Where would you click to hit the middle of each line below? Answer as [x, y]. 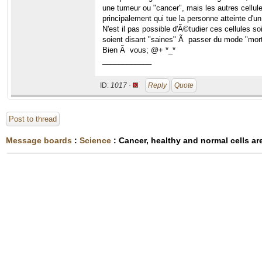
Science [95, 140]
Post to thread [33, 119]
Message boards [39, 140]
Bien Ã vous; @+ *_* [139, 50]
